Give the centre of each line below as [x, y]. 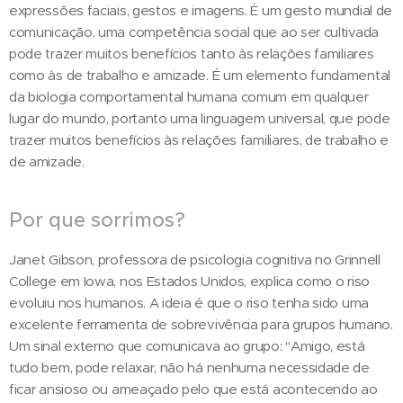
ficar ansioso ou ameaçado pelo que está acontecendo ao [193, 390]
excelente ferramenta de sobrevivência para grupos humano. [201, 325]
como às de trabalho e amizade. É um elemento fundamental [200, 76]
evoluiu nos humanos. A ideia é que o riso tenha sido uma [189, 303]
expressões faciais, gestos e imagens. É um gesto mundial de [201, 11]
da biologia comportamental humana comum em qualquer [189, 97]
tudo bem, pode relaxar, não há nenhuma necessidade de [189, 368]
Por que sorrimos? [97, 220]
